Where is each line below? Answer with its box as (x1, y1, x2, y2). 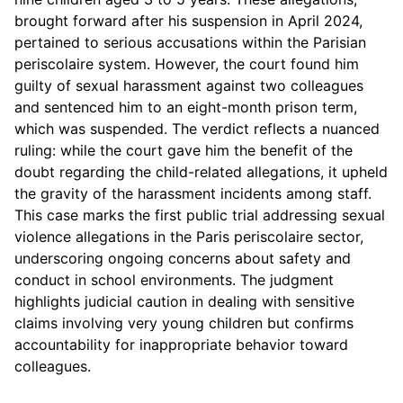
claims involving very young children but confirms (14, 314, 354, 332)
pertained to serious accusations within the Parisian (14, 33, 366, 51)
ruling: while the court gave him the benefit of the (14, 141, 353, 159)
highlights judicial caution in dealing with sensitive (14, 292, 354, 310)
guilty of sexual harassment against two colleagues (14, 76, 363, 94)
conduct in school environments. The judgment (14, 271, 334, 289)
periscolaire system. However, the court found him (14, 55, 359, 73)
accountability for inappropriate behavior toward (14, 336, 348, 354)
